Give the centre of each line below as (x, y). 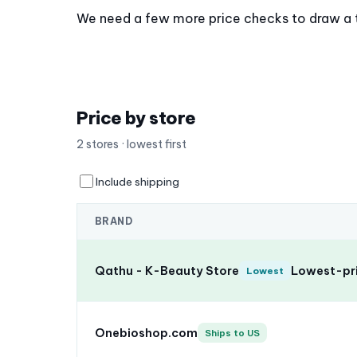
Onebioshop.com (146, 332)
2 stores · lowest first (131, 145)
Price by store (136, 118)
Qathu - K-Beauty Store (167, 270)
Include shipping (137, 181)
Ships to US (232, 333)
